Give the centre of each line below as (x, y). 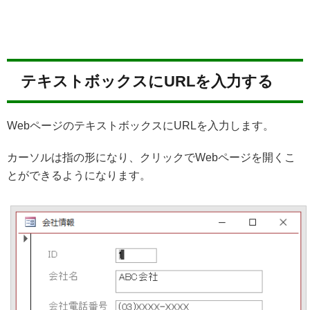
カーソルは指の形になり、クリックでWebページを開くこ (151, 158)
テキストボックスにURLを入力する (147, 82)
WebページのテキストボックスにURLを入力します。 (140, 126)
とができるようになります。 (79, 176)
